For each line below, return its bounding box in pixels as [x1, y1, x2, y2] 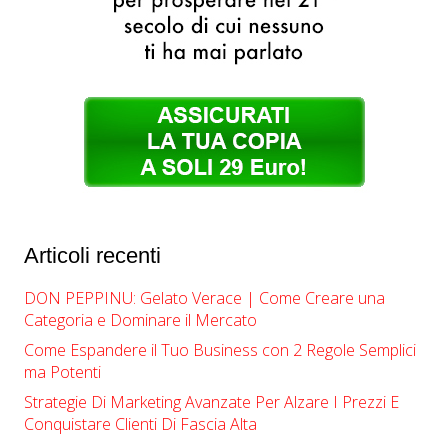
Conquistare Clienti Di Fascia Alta [24, 412, 257, 435]
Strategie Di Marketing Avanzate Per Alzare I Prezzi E [24, 390, 399, 413]
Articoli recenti [24, 242, 161, 268]
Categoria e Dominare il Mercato [24, 308, 257, 331]
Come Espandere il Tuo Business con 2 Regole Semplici [24, 338, 416, 361]
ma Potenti [24, 360, 101, 383]
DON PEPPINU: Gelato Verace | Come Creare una [24, 286, 385, 309]
